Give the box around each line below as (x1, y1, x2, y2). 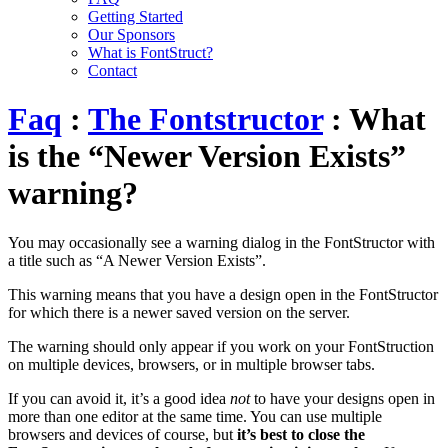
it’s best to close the (237, 425, 365, 443)
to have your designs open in (250, 389, 435, 407)
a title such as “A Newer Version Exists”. (8, 251, 266, 269)
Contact (88, 62, 137, 79)
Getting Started (88, 8, 183, 25)
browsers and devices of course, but (8, 425, 237, 443)
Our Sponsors (88, 26, 175, 43)
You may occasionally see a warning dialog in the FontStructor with (8, 233, 435, 251)
